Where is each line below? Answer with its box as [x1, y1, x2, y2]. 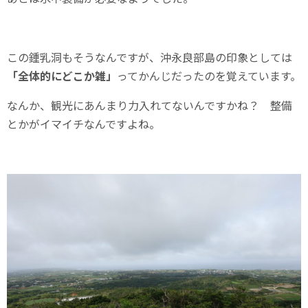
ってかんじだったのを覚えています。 [117, 67, 301, 84]
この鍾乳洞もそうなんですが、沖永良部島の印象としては [7, 48, 292, 65]
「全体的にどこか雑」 [7, 67, 117, 84]
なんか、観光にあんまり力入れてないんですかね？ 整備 [7, 96, 292, 113]
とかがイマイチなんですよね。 [7, 115, 160, 132]
